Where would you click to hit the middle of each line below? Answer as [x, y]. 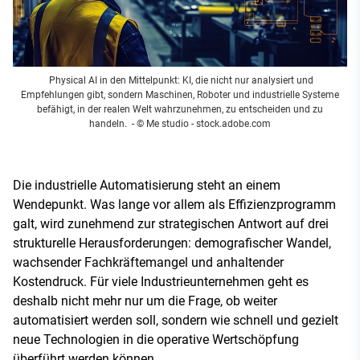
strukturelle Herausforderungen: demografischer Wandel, [172, 243]
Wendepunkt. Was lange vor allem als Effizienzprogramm [174, 204]
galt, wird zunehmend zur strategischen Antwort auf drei [171, 223]
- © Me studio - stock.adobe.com [200, 123]
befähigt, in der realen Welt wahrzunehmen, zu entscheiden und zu [180, 109]
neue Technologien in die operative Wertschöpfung [156, 339]
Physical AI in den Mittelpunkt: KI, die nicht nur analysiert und [180, 80]
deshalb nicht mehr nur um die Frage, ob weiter [145, 301]
